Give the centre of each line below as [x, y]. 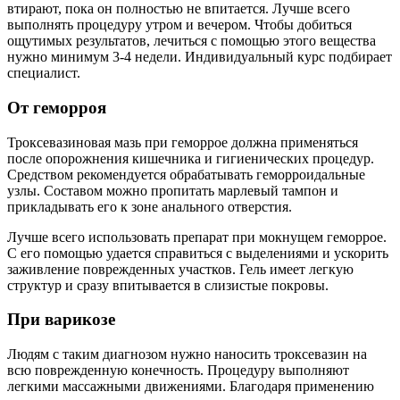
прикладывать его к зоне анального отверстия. [150, 206]
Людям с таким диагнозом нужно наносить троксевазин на [187, 354]
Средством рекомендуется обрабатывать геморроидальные [186, 174]
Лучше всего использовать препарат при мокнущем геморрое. [197, 237]
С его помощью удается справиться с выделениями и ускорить [198, 253]
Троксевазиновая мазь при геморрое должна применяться [183, 142]
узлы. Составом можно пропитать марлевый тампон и [173, 190]
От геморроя [57, 107]
